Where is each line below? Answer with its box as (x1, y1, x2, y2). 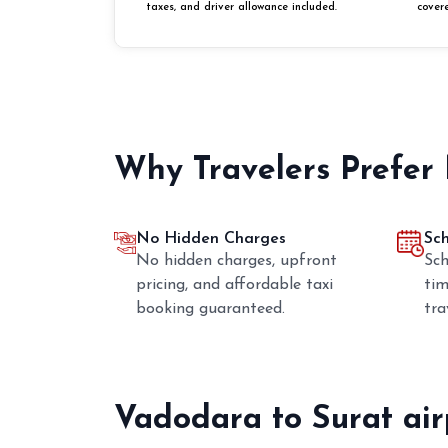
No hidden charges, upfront (135, 252, 337, 269)
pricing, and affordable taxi (135, 276, 333, 293)
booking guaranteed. (135, 300, 285, 317)
